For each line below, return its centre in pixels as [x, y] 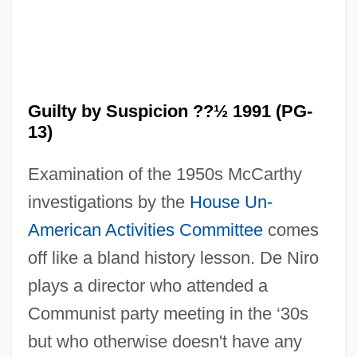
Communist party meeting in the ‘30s [168, 313]
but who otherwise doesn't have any [165, 341]
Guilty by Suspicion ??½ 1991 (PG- [170, 111]
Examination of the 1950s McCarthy [165, 174]
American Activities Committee [145, 229]
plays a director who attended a [147, 285]
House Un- [231, 202]
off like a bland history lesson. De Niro [173, 257]
